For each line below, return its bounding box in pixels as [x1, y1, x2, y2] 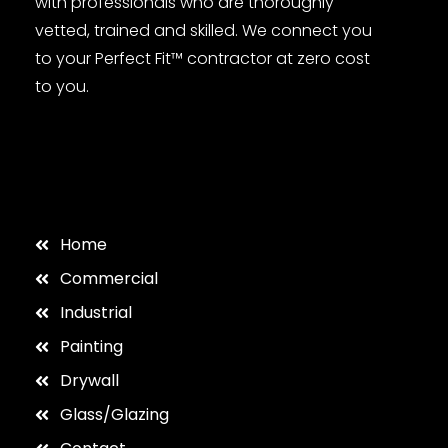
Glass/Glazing [60, 402, 169, 426]
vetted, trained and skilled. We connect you [35, 18, 372, 42]
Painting [60, 334, 123, 358]
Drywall [60, 368, 119, 392]
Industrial [60, 300, 132, 324]
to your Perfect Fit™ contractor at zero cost [35, 46, 370, 70]
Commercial [60, 266, 158, 290]
